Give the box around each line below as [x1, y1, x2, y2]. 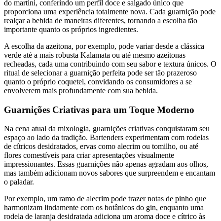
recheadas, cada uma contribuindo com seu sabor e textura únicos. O [4, 59, 217, 68]
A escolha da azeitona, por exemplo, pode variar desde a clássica [4, 41, 204, 50]
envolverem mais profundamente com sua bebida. [4, 86, 158, 95]
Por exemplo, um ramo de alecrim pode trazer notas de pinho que [4, 194, 206, 203]
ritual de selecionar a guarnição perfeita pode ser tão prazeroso [4, 68, 197, 77]
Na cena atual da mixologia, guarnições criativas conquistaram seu [4, 124, 210, 133]
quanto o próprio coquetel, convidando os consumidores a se [4, 77, 192, 86]
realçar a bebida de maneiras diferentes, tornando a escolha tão [4, 16, 197, 25]
